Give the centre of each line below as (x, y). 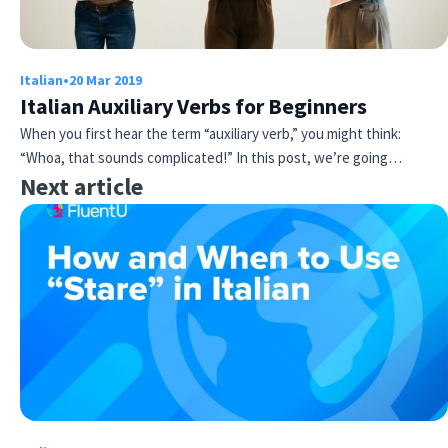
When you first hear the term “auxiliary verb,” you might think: (210, 133)
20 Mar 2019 (105, 79)
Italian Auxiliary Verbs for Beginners (193, 105)
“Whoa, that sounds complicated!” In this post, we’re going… (211, 157)
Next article (81, 186)
